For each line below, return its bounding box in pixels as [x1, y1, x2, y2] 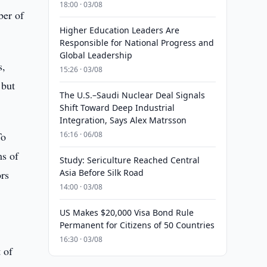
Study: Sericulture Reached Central [59, 154, 200, 166]
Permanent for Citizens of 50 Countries [59, 219, 215, 231]
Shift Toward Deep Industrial [59, 102, 175, 113]
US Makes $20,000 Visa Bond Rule [59, 207, 194, 218]
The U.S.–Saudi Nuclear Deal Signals [59, 89, 205, 101]
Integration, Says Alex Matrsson [59, 114, 187, 126]
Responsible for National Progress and [59, 37, 214, 48]
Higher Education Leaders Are [59, 24, 179, 36]
